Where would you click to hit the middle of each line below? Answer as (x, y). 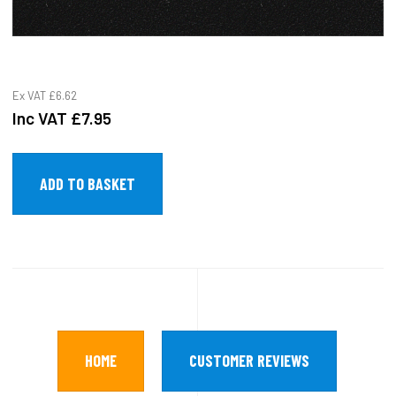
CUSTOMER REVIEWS (249, 360)
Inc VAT (42, 118)
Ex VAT (30, 95)
